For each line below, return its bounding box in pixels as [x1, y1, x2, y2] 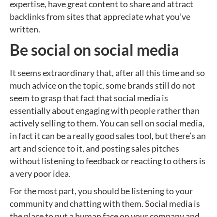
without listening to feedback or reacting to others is [10, 155, 205, 166]
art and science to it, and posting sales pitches [10, 143, 179, 154]
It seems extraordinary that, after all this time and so [10, 67, 205, 78]
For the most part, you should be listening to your [10, 186, 193, 196]
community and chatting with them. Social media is [10, 198, 200, 209]
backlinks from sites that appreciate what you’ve [10, 11, 190, 22]
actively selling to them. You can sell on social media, [10, 118, 204, 128]
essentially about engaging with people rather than [10, 105, 200, 116]
